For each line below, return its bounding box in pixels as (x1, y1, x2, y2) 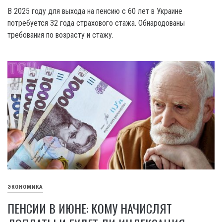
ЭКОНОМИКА (7, 184, 43, 191)
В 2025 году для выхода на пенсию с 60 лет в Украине (7, 6, 182, 16)
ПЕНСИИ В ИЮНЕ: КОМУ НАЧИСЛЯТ (7, 199, 172, 218)
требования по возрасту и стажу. (7, 30, 113, 40)
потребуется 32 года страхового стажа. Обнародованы (7, 18, 185, 28)
